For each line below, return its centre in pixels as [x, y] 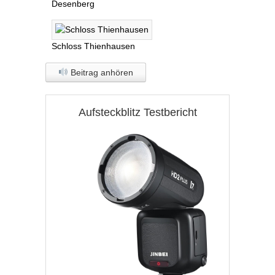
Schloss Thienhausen [93, 46]
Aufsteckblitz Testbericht [137, 112]
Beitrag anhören [100, 72]
